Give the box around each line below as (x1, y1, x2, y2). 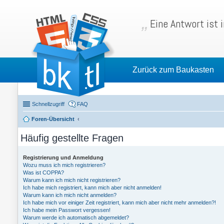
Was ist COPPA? (23, 169, 64, 175)
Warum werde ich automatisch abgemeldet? (23, 214, 129, 220)
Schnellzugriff (32, 101, 64, 107)
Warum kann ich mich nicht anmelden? (23, 192, 116, 198)
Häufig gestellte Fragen (20, 132, 123, 143)
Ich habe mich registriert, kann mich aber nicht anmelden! (23, 184, 161, 190)
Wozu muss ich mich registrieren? (23, 162, 105, 168)
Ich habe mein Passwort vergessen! (23, 207, 110, 213)
